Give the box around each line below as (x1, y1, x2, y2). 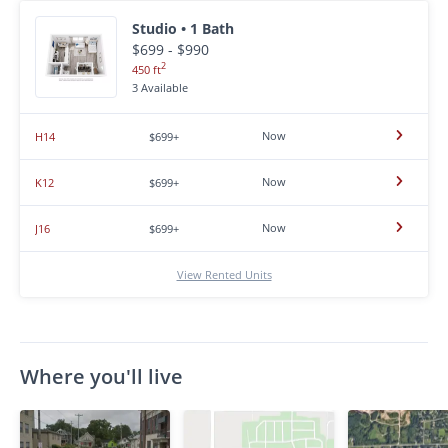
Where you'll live (20, 363, 183, 390)
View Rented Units (176, 267, 272, 282)
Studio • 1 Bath (132, 19, 234, 39)
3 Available (132, 79, 188, 95)
